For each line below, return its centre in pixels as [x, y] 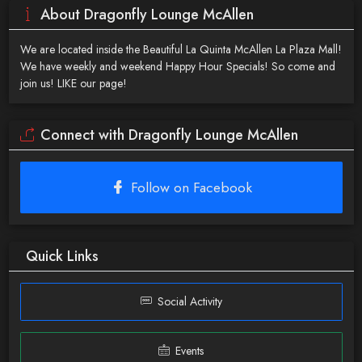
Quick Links [62, 256]
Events [189, 350]
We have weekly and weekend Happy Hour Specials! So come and [177, 66]
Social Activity [189, 301]
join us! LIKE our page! [73, 83]
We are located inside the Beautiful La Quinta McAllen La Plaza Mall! [181, 49]
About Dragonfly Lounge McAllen [147, 14]
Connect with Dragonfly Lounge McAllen [169, 135]
